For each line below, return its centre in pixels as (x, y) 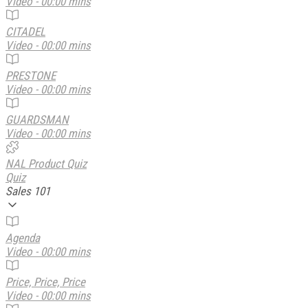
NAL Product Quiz (46, 163)
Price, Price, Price (45, 282)
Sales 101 (28, 191)
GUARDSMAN (37, 119)
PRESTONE (31, 75)
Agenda (23, 238)
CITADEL (25, 31)
